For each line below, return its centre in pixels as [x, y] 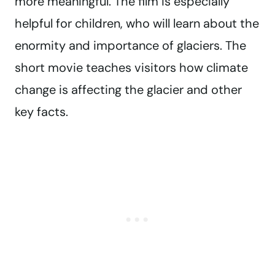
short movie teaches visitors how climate [131, 68]
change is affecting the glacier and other [128, 90]
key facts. [41, 112]
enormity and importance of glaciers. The [130, 46]
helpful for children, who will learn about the [137, 24]
